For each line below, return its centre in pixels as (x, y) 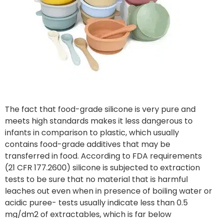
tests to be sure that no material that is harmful (96, 180)
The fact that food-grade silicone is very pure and (100, 109)
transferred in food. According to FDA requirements (103, 156)
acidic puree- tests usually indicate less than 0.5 (96, 203)
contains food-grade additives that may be (88, 145)
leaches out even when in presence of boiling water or (109, 191)
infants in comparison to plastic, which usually (92, 133)
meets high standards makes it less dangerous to (99, 121)
